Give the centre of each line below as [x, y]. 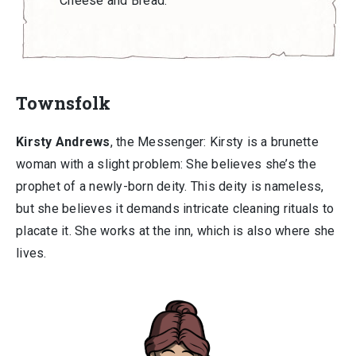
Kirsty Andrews [63, 142]
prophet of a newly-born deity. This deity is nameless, [170, 186]
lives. [31, 253]
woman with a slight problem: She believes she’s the [166, 164]
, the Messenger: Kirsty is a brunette [214, 142]
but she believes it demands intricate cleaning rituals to [175, 209]
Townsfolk [63, 103]
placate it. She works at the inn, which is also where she [176, 231]
